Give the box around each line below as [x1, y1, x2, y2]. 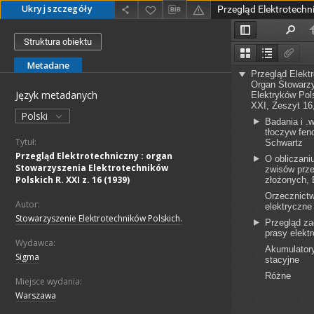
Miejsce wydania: [15, 275, 82, 288]
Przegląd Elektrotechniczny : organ [15, 150, 172, 163]
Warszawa [15, 289, 56, 302]
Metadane [27, 60, 69, 72]
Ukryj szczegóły [22, 3, 93, 15]
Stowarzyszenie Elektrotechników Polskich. [15, 212, 182, 225]
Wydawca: [15, 237, 55, 250]
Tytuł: [15, 136, 36, 149]
